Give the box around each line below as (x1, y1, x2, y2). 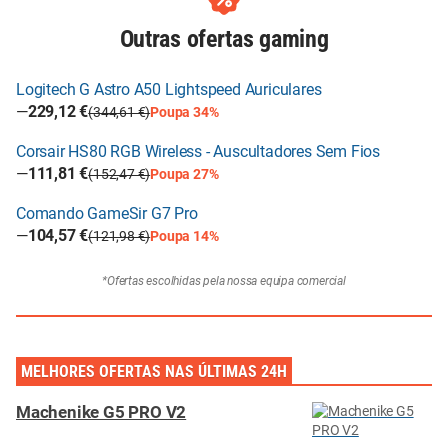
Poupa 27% (150, 165, 219, 182)
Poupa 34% (150, 103, 219, 120)
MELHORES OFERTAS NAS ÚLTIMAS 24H (21, 362, 287, 381)
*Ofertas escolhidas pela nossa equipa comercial (102, 274, 346, 288)
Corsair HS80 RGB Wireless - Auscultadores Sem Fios (16, 142, 380, 161)
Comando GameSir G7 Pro (16, 204, 198, 223)
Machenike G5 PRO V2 (16, 403, 187, 422)
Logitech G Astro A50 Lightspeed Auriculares (16, 80, 322, 99)
